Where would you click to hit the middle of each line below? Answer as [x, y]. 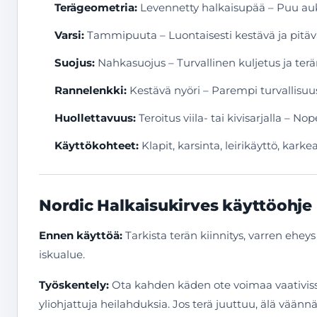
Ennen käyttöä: [81, 235]
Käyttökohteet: [97, 145]
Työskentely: [74, 285]
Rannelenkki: [91, 90]
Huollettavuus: [95, 118]
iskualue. [62, 254]
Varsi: [69, 35]
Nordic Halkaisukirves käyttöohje [175, 206]
